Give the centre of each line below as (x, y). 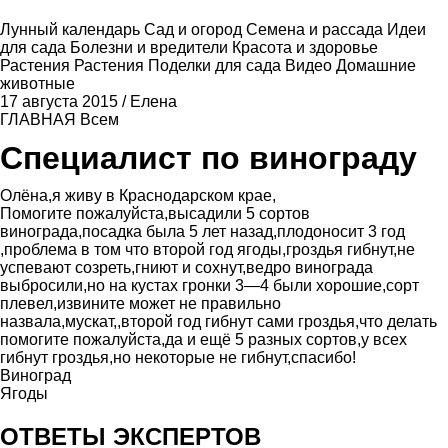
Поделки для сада (216, 65)
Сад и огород (195, 29)
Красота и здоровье (305, 47)
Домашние (376, 65)
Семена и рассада (316, 29)
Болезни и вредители (151, 47)
